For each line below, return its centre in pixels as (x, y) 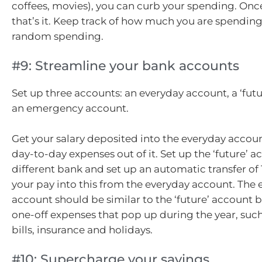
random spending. (58, 36)
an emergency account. (70, 108)
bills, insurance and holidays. (82, 230)
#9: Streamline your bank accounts (125, 66)
